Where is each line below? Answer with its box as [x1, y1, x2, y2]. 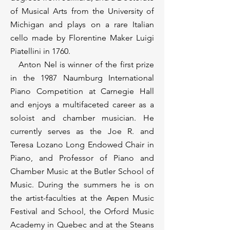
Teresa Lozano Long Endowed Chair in [10, 140, 154, 149]
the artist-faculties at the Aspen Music [10, 193, 154, 203]
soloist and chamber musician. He [10, 113, 154, 123]
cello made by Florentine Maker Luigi [10, 33, 154, 43]
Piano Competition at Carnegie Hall [10, 86, 154, 96]
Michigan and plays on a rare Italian [10, 20, 154, 29]
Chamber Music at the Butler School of [10, 166, 154, 176]
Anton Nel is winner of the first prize [10, 60, 154, 69]
